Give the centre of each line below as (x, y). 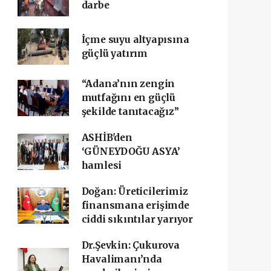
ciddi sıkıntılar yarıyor (137, 219)
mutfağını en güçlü (129, 98)
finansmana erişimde (135, 205)
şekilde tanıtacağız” (130, 112)
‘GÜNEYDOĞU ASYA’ (131, 152)
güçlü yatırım (115, 54)
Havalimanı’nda (122, 259)
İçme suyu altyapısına (135, 40)
